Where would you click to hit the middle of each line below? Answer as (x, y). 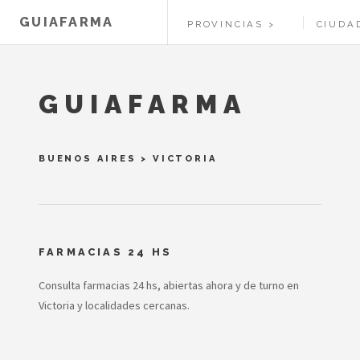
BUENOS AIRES (88, 158)
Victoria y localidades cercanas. (114, 306)
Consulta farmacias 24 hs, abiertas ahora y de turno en (169, 286)
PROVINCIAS (226, 24)
